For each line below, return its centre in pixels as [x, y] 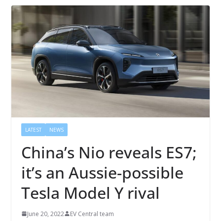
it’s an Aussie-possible [102, 172]
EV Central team [92, 214]
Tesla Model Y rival [90, 192]
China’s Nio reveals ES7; [109, 152]
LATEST [33, 129]
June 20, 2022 [45, 214]
